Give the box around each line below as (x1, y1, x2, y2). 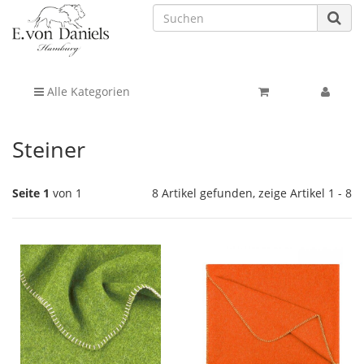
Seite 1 (12, 185, 50, 201)
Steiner (12, 134, 85, 165)
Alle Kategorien (44, 84, 130, 100)
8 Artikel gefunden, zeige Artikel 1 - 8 (151, 185, 352, 201)
